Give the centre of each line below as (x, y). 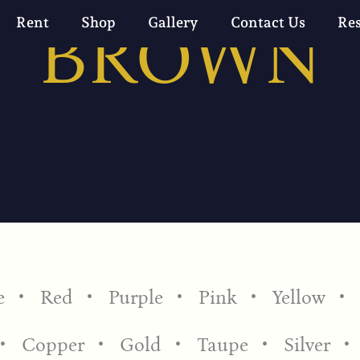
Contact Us (268, 22)
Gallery (173, 22)
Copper (53, 344)
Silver (307, 344)
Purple (135, 297)
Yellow (299, 297)
